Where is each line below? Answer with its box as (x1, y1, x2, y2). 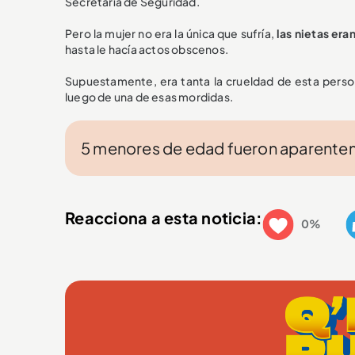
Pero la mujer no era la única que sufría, (65, 25, 277, 40)
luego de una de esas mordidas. (65, 89, 233, 104)
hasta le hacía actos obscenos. (65, 41, 228, 56)
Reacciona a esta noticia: (65, 208, 263, 228)
